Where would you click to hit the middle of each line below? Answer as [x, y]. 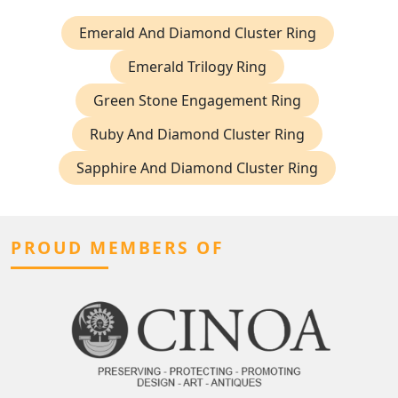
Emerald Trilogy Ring [197, 67]
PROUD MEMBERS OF [117, 248]
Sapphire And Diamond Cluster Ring [197, 168]
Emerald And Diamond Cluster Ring [197, 33]
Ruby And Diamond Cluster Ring [197, 135]
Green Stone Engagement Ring [197, 101]
